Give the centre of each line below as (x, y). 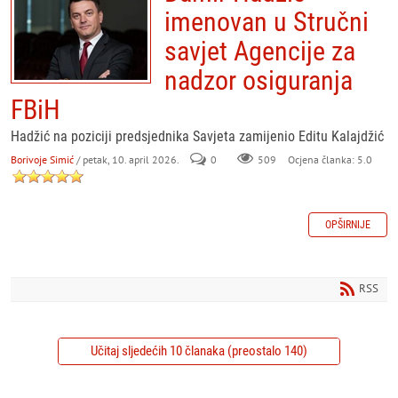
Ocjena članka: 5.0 (329, 159)
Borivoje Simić (42, 159)
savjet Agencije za (260, 51)
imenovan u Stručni (267, 22)
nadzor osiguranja (259, 80)
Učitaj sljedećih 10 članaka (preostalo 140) (199, 351)
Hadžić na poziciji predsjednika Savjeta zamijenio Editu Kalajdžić (197, 136)
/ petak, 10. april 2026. (127, 159)
